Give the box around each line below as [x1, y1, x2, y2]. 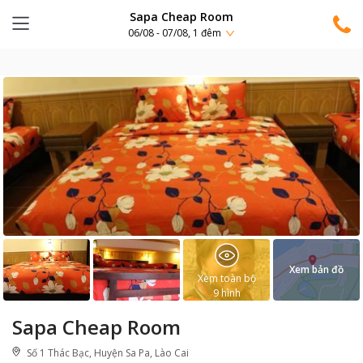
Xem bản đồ [289, 263, 344, 276]
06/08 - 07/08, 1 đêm [128, 26, 221, 41]
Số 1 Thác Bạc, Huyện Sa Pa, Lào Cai [27, 346, 189, 360]
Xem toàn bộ [197, 271, 256, 285]
